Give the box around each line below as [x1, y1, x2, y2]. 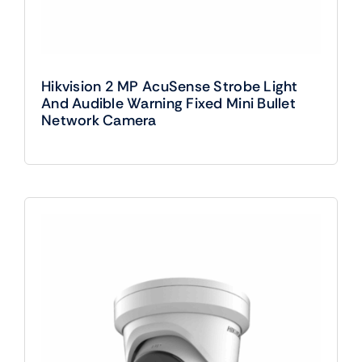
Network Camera [40, 110, 157, 130]
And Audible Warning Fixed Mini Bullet [40, 93, 296, 113]
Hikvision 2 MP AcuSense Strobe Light [40, 76, 298, 96]
